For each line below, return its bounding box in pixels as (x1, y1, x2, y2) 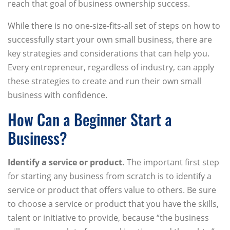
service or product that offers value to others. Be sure (8, 184, 216, 196)
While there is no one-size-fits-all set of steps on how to (8, 20, 220, 32)
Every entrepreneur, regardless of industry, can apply (8, 62, 214, 73)
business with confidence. (8, 89, 107, 101)
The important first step (125, 157, 219, 168)
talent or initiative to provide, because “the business (8, 212, 209, 224)
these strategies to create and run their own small (8, 75, 201, 87)
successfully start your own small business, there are (8, 34, 212, 46)
